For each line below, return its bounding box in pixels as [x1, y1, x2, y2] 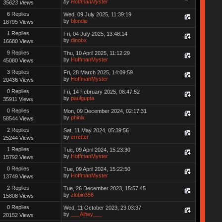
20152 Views [2, 212, 34, 218]
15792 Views [2, 154, 34, 160]
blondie [70, 17, 88, 24]
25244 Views [2, 134, 34, 141]
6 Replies [7, 10, 30, 17]
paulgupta [70, 95, 94, 101]
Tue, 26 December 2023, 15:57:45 [63, 185, 146, 191]
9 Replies [7, 49, 30, 55]
